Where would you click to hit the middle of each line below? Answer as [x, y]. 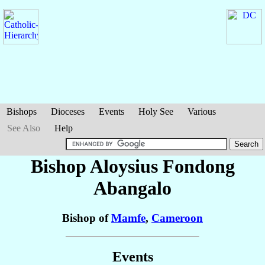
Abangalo [132, 188]
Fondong [198, 166]
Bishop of [87, 218]
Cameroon [177, 218]
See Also [24, 128]
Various [202, 112]
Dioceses [68, 112]
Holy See [156, 112]
